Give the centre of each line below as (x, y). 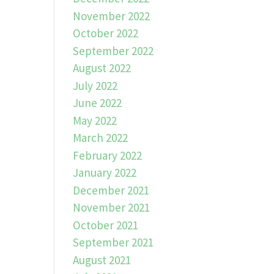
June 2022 (98, 103)
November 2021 (112, 207)
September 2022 (113, 50)
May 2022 (95, 120)
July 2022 (95, 85)
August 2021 (102, 260)
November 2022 (112, 16)
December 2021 (111, 190)
